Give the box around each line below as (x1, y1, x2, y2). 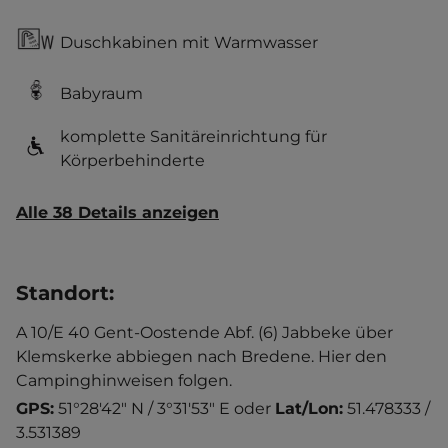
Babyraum (60, 83, 143, 103)
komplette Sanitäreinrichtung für (60, 127, 327, 146)
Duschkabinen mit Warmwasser (60, 32, 318, 52)
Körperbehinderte (60, 151, 205, 170)
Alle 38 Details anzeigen (16, 203, 219, 222)
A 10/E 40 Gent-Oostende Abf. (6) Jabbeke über (16, 323, 393, 342)
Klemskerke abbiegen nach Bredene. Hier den (16, 347, 387, 366)
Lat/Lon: (275, 399, 343, 418)
